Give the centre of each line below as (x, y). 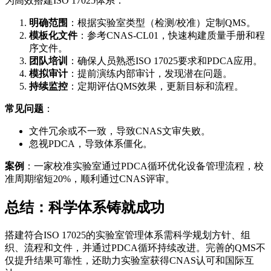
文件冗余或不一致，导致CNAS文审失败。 (120, 131)
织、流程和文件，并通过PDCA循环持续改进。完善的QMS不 (135, 247)
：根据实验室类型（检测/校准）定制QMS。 (162, 22)
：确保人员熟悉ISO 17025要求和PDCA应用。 (165, 60)
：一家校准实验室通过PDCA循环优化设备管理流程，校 (144, 166)
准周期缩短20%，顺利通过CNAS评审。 (90, 178)
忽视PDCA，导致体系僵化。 (91, 143)
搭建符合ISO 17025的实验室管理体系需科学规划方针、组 (128, 235)
